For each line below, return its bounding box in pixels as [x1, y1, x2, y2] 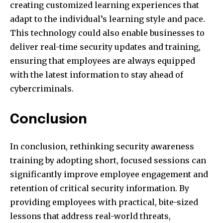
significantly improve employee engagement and [10, 169, 208, 180]
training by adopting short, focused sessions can [10, 155, 206, 166]
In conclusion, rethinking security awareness [10, 141, 194, 152]
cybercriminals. [10, 84, 74, 94]
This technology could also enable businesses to [10, 28, 205, 38]
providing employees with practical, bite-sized [10, 197, 198, 208]
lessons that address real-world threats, [10, 211, 171, 222]
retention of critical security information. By [10, 183, 189, 194]
